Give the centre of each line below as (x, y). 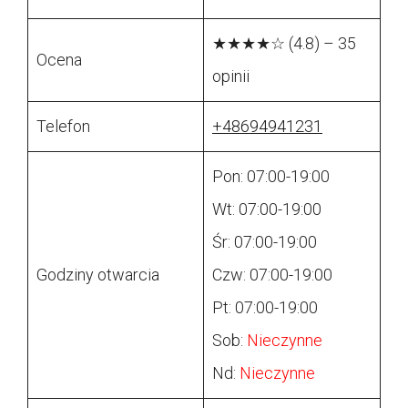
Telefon (63, 127)
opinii (231, 76)
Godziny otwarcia (98, 275)
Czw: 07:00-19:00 (272, 275)
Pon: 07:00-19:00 (271, 177)
